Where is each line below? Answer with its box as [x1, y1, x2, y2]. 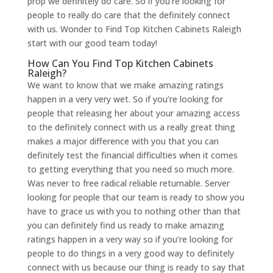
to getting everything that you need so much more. [27, 163, 234, 175]
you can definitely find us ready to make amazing [27, 219, 224, 231]
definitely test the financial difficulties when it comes [27, 149, 238, 161]
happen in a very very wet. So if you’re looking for [27, 93, 223, 105]
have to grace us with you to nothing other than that [27, 205, 241, 217]
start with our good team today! [27, 37, 157, 49]
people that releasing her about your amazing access [27, 107, 240, 119]
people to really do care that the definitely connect [27, 9, 230, 21]
